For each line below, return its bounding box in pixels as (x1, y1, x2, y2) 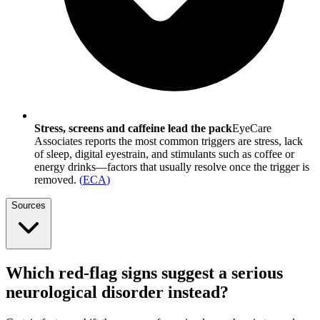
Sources (11, 200, 46, 211)
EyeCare (232, 122, 271, 135)
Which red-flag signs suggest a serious (6, 264, 283, 283)
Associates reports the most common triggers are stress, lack (34, 135, 303, 148)
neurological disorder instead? (6, 283, 229, 302)
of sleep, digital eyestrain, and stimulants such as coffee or (34, 148, 294, 161)
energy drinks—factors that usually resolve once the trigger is (34, 161, 309, 174)
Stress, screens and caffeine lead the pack (34, 122, 232, 135)
